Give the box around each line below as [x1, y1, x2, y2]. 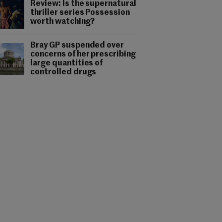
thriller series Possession [30, 9, 130, 17]
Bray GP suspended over [30, 42, 124, 50]
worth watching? [30, 18, 95, 26]
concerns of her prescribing [30, 51, 136, 58]
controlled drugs [30, 68, 97, 76]
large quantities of [30, 59, 103, 67]
